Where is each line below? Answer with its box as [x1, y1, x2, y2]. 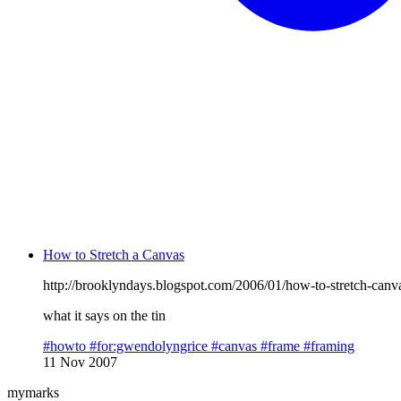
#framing [303, 337, 354, 354]
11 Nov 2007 [43, 354, 117, 370]
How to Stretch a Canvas [43, 246, 184, 262]
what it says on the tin [43, 307, 166, 323]
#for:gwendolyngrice [90, 337, 211, 354]
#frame [260, 337, 303, 354]
